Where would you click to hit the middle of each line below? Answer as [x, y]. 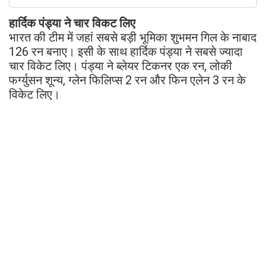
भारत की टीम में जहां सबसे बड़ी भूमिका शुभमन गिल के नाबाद [133, 37]
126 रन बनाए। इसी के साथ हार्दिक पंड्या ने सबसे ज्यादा [126, 51]
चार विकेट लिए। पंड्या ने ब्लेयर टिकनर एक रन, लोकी [121, 66]
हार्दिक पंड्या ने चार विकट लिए [72, 23]
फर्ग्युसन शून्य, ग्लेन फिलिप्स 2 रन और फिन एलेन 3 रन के [127, 80]
